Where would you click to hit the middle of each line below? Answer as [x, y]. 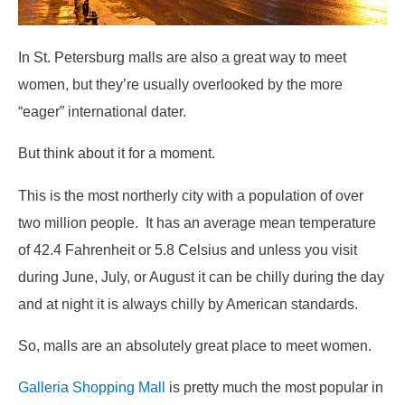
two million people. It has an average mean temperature [197, 222]
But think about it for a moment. [118, 153]
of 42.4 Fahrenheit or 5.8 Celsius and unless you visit [188, 249]
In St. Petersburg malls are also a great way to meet [182, 57]
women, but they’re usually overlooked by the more [180, 84]
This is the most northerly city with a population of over [191, 195]
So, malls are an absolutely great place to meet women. [198, 345]
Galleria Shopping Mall [92, 387]
